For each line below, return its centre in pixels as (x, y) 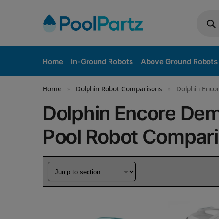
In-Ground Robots (102, 61)
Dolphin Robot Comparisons (119, 89)
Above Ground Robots (179, 61)
